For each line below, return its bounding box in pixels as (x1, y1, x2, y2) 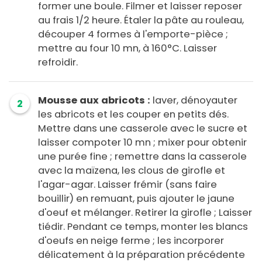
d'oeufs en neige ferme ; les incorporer (38, 234, 224, 248)
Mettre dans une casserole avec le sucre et (38, 122, 247, 136)
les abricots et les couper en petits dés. (38, 108, 229, 122)
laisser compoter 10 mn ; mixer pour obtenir (38, 136, 247, 150)
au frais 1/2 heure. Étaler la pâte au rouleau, (38, 13, 244, 27)
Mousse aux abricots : (38, 94, 150, 108)
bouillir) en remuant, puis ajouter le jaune (38, 192, 235, 206)
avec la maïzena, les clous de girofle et (38, 164, 225, 178)
